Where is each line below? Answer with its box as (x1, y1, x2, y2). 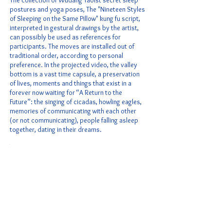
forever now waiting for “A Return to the (10, 88, 122, 97)
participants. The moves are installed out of (10, 42, 134, 51)
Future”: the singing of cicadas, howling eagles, (10, 97, 142, 106)
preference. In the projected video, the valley (10, 60, 137, 69)
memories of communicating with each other (10, 107, 136, 115)
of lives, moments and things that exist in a (10, 79, 131, 88)
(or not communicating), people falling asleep (10, 116, 138, 125)
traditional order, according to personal (10, 51, 123, 60)
